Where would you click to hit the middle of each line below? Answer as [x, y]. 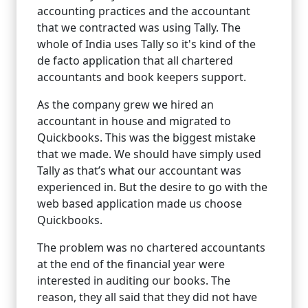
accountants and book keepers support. [142, 77]
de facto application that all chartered [135, 61]
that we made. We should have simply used [149, 154]
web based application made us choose [140, 204]
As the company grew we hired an [125, 105]
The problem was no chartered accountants [151, 248]
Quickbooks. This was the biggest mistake [146, 138]
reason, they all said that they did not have [147, 297]
